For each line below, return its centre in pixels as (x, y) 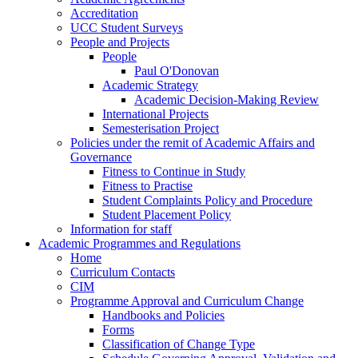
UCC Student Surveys (127, 28)
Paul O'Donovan (177, 71)
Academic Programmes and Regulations (139, 244)
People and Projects (120, 42)
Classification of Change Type (179, 344)
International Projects (155, 114)
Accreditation (104, 14)
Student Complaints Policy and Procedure (207, 201)
